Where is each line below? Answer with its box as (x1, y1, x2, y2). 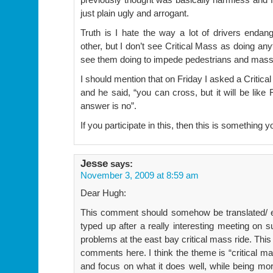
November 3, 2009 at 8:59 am (80, 169, 199, 180)
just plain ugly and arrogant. (80, 7, 189, 18)
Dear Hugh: (80, 187, 126, 198)
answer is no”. (80, 100, 136, 111)
